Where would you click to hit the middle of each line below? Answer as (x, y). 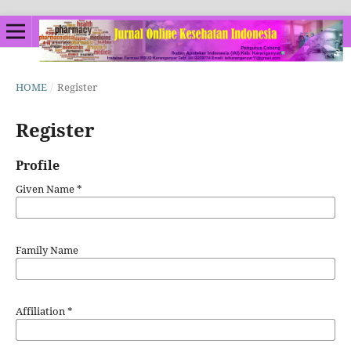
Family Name (47, 250)
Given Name (46, 188)
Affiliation (41, 311)
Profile (37, 165)
